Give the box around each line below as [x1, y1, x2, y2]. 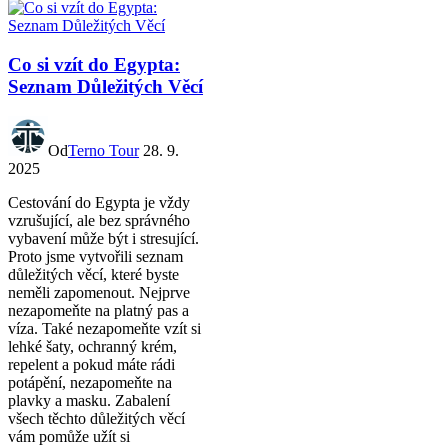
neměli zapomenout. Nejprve [8, 284, 190, 302]
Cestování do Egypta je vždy [8, 194, 190, 212]
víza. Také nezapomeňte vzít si [8, 320, 201, 338]
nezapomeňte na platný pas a [8, 302, 189, 320]
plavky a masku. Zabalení [8, 392, 170, 410]
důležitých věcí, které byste [8, 266, 179, 284]
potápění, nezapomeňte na [8, 374, 172, 392]
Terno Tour [68, 142, 139, 160]
